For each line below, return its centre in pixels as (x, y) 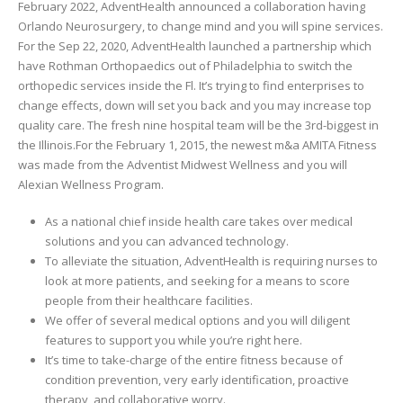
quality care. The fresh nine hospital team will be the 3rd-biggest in (198, 125)
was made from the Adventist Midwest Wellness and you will (183, 165)
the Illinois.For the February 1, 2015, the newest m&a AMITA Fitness (197, 145)
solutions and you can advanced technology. (166, 241)
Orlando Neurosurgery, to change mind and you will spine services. (201, 27)
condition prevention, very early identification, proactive (197, 379)
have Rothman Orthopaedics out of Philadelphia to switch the (185, 66)
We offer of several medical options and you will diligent (197, 320)
